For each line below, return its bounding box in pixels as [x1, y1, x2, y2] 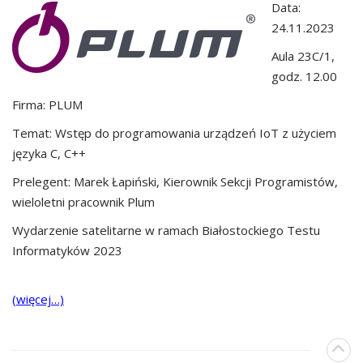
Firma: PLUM [12, 96, 86, 113]
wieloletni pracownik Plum [12, 193, 155, 210]
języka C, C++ [12, 144, 86, 161]
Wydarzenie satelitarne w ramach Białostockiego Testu [12, 221, 320, 238]
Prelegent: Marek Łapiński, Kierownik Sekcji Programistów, [12, 173, 338, 190]
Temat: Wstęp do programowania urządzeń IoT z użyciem [12, 124, 336, 141]
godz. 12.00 [271, 67, 337, 84]
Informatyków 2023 [12, 241, 122, 258]
